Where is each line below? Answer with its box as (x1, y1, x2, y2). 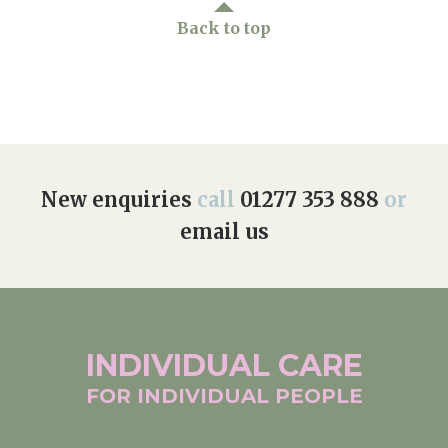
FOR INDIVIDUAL (85, 384, 275, 409)
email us (179, 219, 269, 245)
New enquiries (41, 187, 192, 213)
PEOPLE (274, 384, 363, 409)
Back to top (177, 18, 271, 39)
